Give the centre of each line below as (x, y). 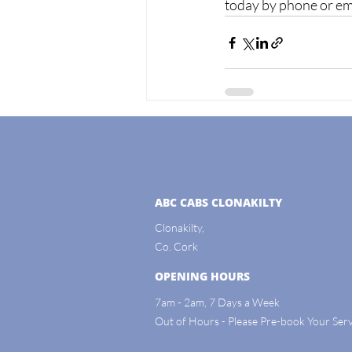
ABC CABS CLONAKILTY (218, 202)
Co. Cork (176, 246)
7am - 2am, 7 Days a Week (217, 302)
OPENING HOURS (202, 276)
